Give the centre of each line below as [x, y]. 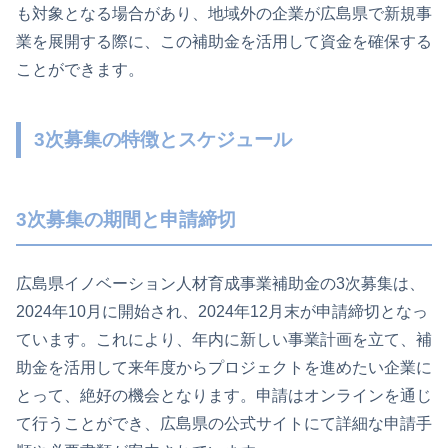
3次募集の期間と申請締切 [126, 219]
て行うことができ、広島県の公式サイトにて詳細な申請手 [224, 423]
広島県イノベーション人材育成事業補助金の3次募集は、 [220, 283]
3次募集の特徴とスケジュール [163, 140]
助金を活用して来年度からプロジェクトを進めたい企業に [224, 367]
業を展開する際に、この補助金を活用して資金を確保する [224, 41]
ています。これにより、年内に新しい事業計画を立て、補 [224, 339]
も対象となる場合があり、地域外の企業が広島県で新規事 [224, 13]
